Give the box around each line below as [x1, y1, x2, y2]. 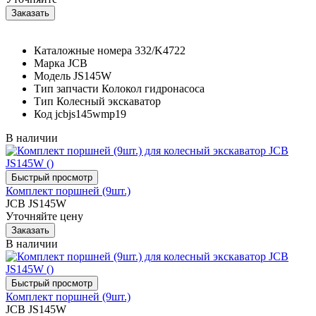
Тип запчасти [34, 82, 99, 95]
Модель [34, 69, 71, 82]
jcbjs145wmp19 [55, 107, 126, 120]
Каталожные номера [34, 44, 132, 56]
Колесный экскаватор [56, 95, 161, 107]
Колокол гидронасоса [102, 82, 205, 95]
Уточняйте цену [6, 209, 83, 222]
